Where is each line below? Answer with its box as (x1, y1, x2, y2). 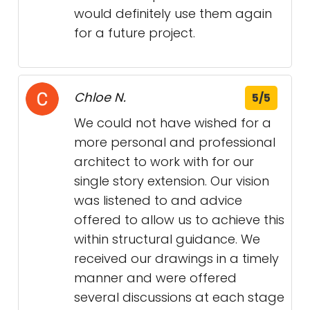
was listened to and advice (74, 192, 242, 210)
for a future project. (74, 24, 195, 42)
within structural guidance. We (74, 230, 260, 248)
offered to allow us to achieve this (74, 211, 284, 229)
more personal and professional (74, 134, 275, 152)
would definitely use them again (74, 5, 272, 23)
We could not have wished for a (74, 114, 271, 132)
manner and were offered (74, 269, 237, 287)
